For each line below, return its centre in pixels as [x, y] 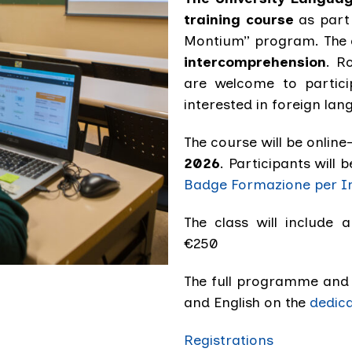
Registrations [229, 340]
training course [239, 19]
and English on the [247, 302]
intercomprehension [255, 62]
